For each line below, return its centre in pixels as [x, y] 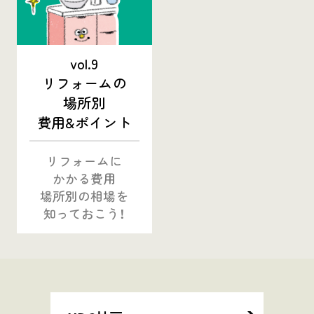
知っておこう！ [84, 213]
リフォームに [84, 161]
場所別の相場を [84, 196]
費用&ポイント [84, 122]
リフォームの [84, 82]
